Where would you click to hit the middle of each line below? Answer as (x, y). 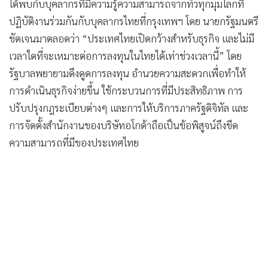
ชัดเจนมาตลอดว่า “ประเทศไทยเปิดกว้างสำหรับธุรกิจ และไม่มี (132, 38)
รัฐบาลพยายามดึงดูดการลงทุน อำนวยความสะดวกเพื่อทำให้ (127, 73)
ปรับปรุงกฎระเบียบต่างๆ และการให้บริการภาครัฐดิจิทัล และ (129, 107)
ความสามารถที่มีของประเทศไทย (74, 142)
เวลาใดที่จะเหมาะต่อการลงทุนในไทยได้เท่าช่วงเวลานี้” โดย (125, 55)
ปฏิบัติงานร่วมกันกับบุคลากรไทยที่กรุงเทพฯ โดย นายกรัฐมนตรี (134, 21)
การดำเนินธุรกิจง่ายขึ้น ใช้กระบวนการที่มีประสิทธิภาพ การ (126, 90)
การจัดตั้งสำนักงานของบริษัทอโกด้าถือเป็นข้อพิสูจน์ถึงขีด (124, 125)
